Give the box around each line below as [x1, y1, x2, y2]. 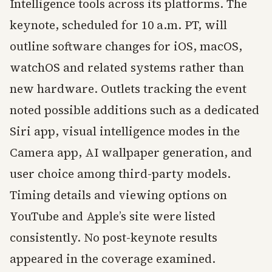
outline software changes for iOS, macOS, [10, 38, 242, 54]
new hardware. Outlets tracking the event [10, 81, 246, 97]
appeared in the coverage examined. [10, 251, 216, 267]
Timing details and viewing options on [10, 187, 227, 203]
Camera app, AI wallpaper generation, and [10, 144, 252, 160]
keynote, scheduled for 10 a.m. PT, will [10, 17, 227, 33]
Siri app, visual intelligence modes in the [10, 123, 240, 139]
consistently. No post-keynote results [10, 229, 217, 245]
